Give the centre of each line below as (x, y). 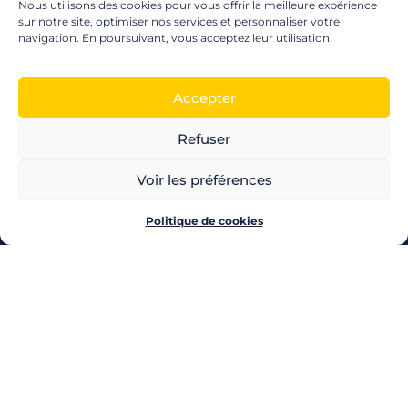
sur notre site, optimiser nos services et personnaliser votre (179, 21)
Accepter (204, 97)
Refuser (204, 138)
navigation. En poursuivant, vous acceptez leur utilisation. (175, 37)
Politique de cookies (204, 221)
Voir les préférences (204, 179)
